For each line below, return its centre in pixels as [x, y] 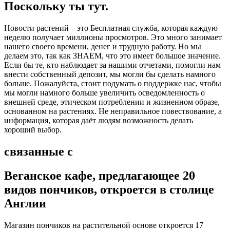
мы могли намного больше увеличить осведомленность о [104, 92]
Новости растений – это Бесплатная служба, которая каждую [111, 28]
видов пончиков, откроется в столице [109, 189]
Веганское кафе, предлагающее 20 [100, 175]
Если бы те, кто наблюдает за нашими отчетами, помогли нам [112, 65]
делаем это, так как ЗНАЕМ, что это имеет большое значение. [112, 55]
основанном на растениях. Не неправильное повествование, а [113, 111]
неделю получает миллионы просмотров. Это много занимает [113, 37]
